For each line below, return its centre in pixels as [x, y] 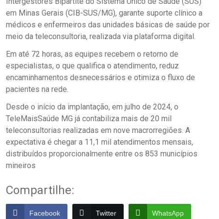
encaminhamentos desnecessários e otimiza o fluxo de [100, 77]
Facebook [45, 213]
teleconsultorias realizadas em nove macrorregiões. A [98, 130]
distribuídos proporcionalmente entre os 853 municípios [102, 154]
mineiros [21, 165]
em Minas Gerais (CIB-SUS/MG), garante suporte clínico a [104, 13]
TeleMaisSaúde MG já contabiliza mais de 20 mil [89, 119]
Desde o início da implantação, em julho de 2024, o [92, 107]
